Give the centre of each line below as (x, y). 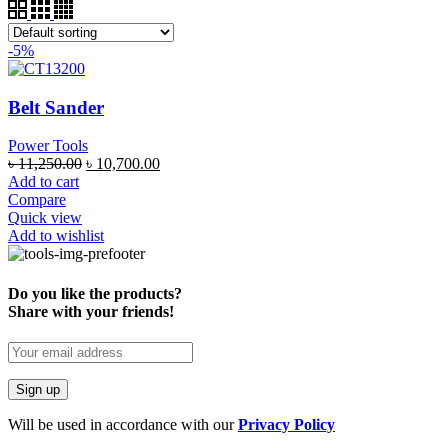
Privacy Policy (286, 424)
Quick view (45, 218)
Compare (37, 200)
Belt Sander (56, 107)
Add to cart (43, 182)
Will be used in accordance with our (123, 424)
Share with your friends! (91, 311)
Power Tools (48, 146)
